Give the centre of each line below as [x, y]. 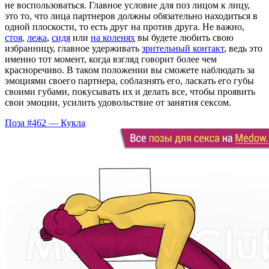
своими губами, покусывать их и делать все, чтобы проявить [130, 91]
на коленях [113, 37]
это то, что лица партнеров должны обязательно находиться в [131, 16]
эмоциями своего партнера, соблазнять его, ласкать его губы [129, 80]
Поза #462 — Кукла [45, 122]
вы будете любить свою [184, 37]
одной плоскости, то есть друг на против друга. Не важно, [125, 26]
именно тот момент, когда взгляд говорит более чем [111, 59]
